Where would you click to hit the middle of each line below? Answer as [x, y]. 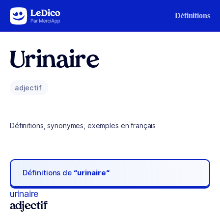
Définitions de [48, 173]
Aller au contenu [37, 14]
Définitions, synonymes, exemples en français [83, 125]
